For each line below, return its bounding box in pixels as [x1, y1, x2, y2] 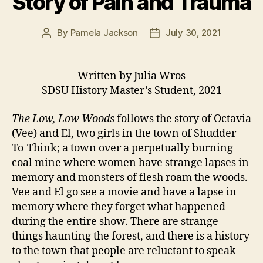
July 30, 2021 [166, 27, 221, 39]
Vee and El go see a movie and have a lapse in [12, 185, 237, 199]
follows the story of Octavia [114, 112, 251, 126]
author [46, 41, 73, 52]
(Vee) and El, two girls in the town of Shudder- [12, 126, 240, 140]
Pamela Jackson [70, 27, 138, 39]
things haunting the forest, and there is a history [12, 229, 249, 243]
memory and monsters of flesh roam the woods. [12, 170, 248, 184]
